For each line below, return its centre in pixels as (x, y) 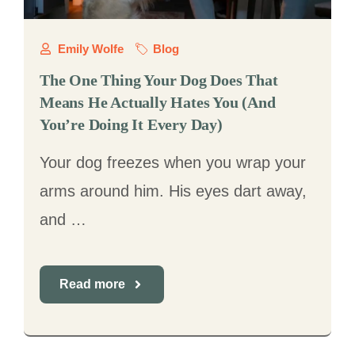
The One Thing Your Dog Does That (159, 80)
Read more (92, 284)
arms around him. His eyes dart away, (173, 191)
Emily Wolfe (90, 49)
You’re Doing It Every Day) (131, 124)
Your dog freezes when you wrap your (173, 162)
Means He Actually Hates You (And (158, 102)
